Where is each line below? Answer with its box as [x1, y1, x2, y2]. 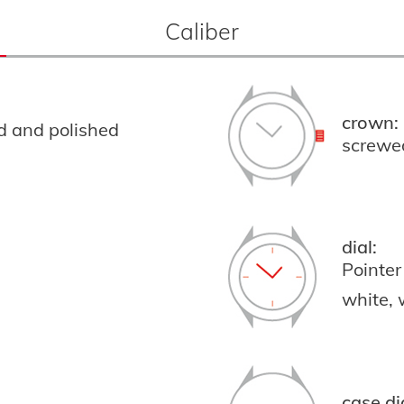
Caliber [164, 17, 239, 45]
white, [342, 288, 398, 310]
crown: [342, 110, 399, 133]
